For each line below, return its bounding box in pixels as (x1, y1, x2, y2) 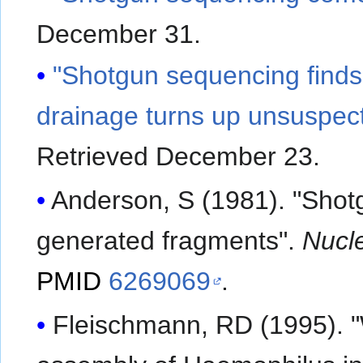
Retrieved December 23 (36, 142, 314, 172)
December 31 (36, 19, 194, 49)
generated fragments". (36, 225, 303, 255)
